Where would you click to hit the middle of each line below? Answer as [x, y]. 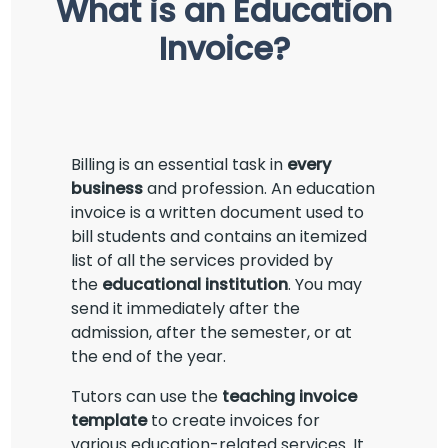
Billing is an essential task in [179, 165]
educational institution [195, 285]
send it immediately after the [186, 309]
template [109, 421]
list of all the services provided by [202, 261]
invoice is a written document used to [218, 213]
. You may [325, 285]
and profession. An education [261, 189]
